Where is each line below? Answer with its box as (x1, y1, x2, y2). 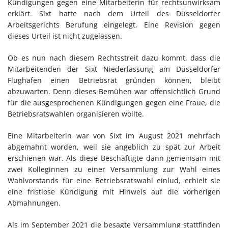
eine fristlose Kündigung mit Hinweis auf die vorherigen (8, 186, 220, 196)
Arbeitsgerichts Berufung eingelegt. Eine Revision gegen (8, 19, 220, 30)
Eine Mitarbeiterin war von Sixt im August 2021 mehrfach (8, 130, 220, 140)
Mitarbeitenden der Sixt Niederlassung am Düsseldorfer (8, 64, 220, 74)
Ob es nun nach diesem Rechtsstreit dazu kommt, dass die (8, 52, 220, 63)
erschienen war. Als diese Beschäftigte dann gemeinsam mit (8, 153, 220, 163)
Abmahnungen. (8, 197, 61, 208)
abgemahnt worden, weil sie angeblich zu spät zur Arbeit (8, 141, 220, 152)
